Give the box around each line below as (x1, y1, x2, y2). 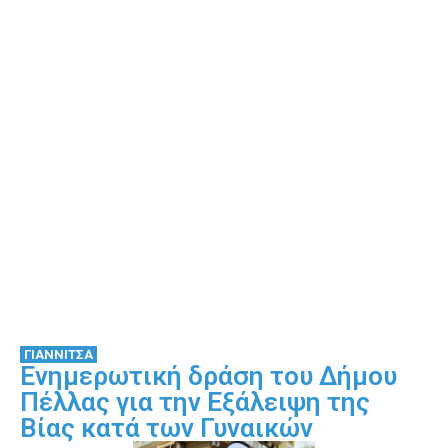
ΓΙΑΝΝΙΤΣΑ (24, 346, 93, 362)
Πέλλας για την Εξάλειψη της (20, 386, 370, 417)
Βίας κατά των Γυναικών (20, 412, 313, 443)
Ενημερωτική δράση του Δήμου (20, 360, 397, 391)
